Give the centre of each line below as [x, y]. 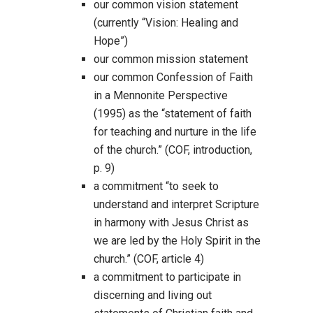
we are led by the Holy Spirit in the [177, 241]
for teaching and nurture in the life [175, 132]
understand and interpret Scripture [176, 204]
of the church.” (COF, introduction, [173, 150]
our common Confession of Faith [173, 77]
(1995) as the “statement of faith [173, 114]
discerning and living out [153, 295]
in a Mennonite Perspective [161, 95]
